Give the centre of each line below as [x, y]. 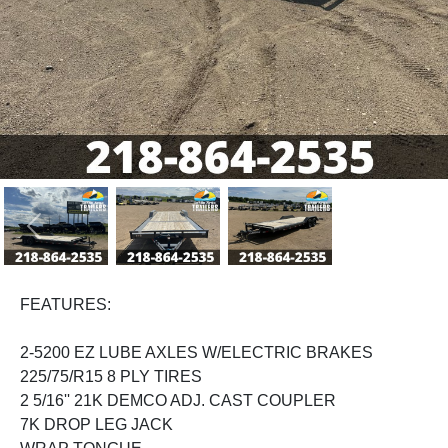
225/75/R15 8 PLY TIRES [111, 377]
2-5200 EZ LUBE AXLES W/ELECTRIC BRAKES [196, 353]
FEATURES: [65, 305]
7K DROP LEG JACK [96, 425]
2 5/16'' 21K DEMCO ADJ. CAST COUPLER [178, 401]
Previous [64, 236]
